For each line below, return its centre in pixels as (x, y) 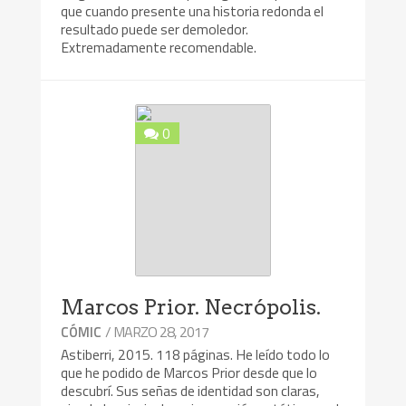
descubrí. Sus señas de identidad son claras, (191, 390)
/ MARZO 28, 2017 (157, 331)
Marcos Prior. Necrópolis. (191, 307)
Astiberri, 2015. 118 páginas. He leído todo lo (196, 354)
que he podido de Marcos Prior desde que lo (189, 372)
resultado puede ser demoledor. (155, 29)
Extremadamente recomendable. (159, 48)
